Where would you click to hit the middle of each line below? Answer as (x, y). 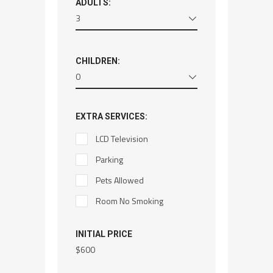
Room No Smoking (129, 200)
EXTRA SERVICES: (112, 116)
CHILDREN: (98, 61)
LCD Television (122, 138)
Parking (109, 159)
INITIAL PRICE (104, 234)
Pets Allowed (120, 180)
